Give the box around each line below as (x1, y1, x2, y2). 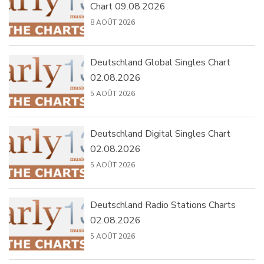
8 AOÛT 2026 (90, 18, 135, 28)
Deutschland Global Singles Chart (90, 56, 230, 70)
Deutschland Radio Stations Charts (90, 199, 236, 212)
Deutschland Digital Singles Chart (90, 127, 230, 141)
